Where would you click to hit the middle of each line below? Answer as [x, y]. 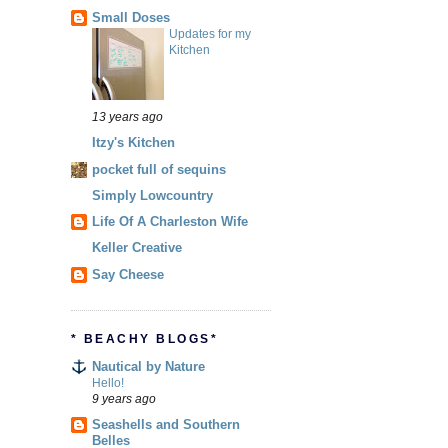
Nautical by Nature [148, 367]
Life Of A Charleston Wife [170, 222]
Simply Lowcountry [152, 195]
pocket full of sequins [159, 169]
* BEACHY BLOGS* [145, 338]
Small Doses [131, 18]
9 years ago [124, 399]
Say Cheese [128, 274]
